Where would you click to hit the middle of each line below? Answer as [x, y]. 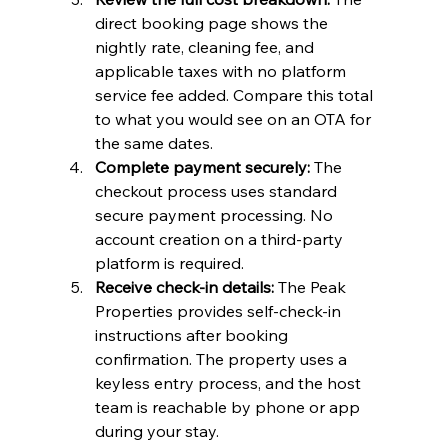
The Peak [311, 286]
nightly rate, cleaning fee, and [206, 46]
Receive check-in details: [184, 286]
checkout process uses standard [217, 190]
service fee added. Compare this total [235, 94]
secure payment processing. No [215, 214]
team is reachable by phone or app [229, 406]
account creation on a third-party [220, 238]
